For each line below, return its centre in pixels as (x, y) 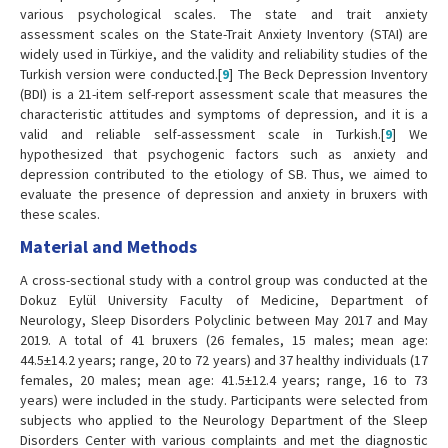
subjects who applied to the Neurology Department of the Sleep (224, 420)
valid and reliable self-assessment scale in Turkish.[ (202, 134)
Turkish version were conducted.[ (121, 74)
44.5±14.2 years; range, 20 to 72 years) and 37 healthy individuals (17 (224, 360)
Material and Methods (108, 247)
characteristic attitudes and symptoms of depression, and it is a (224, 114)
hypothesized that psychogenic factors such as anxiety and (224, 154)
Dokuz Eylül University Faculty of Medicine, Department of (224, 300)
